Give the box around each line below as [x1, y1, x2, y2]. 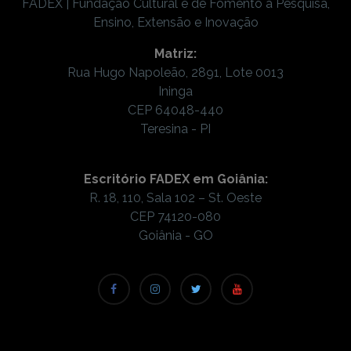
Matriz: [154, 45, 197, 61]
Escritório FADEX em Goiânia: [83, 171, 268, 186]
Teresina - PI [140, 121, 211, 136]
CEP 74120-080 [130, 208, 221, 224]
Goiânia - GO [138, 227, 213, 243]
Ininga [158, 83, 193, 99]
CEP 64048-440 [128, 102, 223, 118]
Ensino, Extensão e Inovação [92, 14, 259, 30]
